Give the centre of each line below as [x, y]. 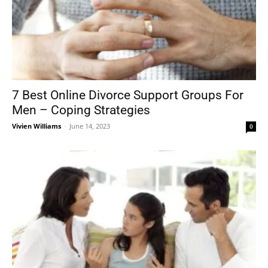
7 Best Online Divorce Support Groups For [128, 95]
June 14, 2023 [90, 126]
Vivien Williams [36, 126]
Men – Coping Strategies [81, 110]
